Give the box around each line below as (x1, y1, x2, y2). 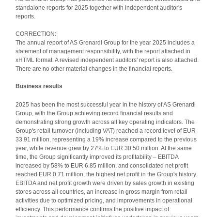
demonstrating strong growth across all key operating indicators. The (15, 119, 195, 125)
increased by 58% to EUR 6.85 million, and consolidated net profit (15, 162, 188, 169)
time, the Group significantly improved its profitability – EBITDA (15, 154, 179, 160)
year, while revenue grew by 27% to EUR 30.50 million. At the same (15, 145, 192, 152)
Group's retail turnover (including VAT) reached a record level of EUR (15, 127, 196, 134)
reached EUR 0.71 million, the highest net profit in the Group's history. (15, 171, 198, 178)
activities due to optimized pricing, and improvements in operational (15, 197, 193, 204)
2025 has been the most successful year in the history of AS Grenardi (15, 101, 196, 108)
